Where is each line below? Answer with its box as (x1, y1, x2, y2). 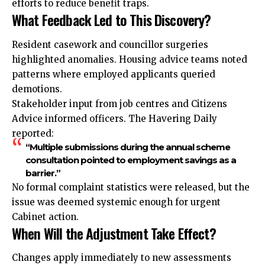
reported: (12, 127, 54, 139)
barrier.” (25, 167, 60, 179)
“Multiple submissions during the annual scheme (25, 141, 230, 153)
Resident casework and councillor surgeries (12, 38, 208, 50)
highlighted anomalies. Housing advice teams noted (12, 53, 247, 65)
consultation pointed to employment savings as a (25, 154, 236, 166)
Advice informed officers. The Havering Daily (12, 112, 217, 124)
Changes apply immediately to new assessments (12, 252, 231, 264)
